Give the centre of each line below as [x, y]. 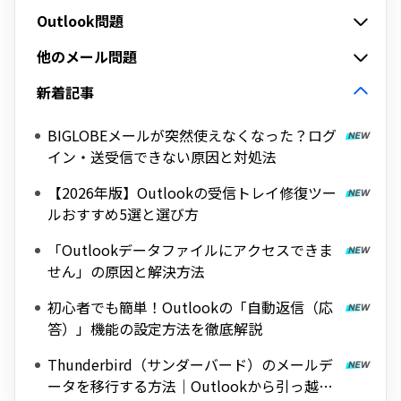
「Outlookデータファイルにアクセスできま [190, 250]
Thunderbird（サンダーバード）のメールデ [190, 364]
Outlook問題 [80, 21]
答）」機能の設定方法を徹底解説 [155, 328]
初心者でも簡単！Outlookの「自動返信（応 [190, 307]
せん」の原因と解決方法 [126, 271]
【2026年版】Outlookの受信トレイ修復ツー [192, 192]
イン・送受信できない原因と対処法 [162, 157]
